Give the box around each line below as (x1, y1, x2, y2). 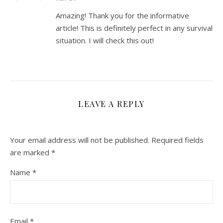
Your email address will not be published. (10, 134, 149, 145)
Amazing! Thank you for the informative (56, 10, 189, 20)
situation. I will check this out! (56, 35, 154, 45)
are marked (10, 147, 51, 157)
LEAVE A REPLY (78, 98, 145, 109)
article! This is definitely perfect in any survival (56, 22, 213, 33)
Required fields (151, 134, 204, 145)
